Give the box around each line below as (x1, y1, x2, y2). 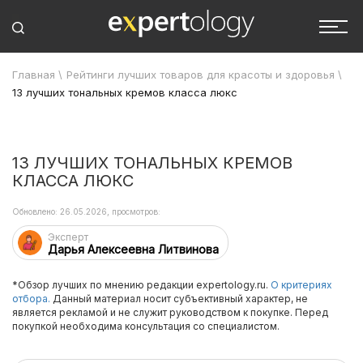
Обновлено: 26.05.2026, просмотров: (12, 207, 160, 216)
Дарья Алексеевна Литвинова (48, 242, 219, 256)
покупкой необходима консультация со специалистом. (12, 320, 280, 332)
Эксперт (48, 231, 88, 243)
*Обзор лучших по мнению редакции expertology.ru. (12, 279, 271, 291)
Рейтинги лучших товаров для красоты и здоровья (66, 68, 335, 81)
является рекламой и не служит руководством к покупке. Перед (12, 306, 328, 318)
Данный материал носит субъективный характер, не (50, 293, 308, 305)
